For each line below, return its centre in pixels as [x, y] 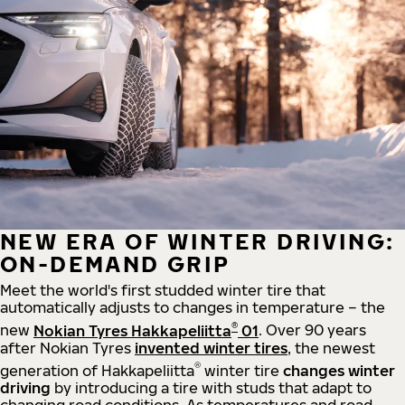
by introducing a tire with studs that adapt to [211, 387]
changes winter [339, 370]
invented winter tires [211, 348]
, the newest [331, 348]
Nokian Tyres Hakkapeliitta [132, 330]
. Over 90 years [312, 330]
